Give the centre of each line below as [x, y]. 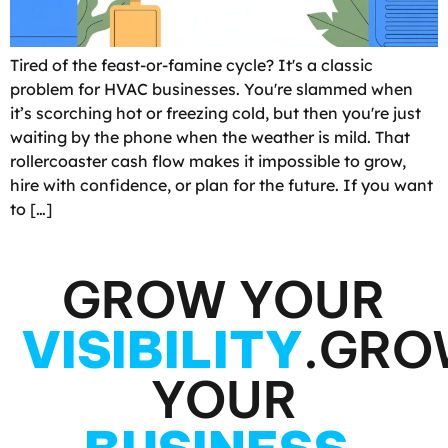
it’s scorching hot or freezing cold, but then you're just [215, 112]
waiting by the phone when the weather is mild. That [210, 136]
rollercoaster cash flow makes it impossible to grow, [208, 160]
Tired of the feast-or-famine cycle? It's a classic [191, 64]
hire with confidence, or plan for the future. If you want [221, 184]
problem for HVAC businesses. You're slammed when [211, 88]
